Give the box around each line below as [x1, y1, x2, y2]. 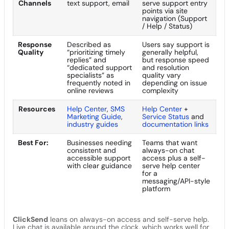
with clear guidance [67, 161, 132, 170]
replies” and [67, 55, 106, 64]
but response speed [142, 55, 209, 64]
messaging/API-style [142, 176, 210, 186]
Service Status [142, 111, 189, 121]
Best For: [18, 138, 49, 147]
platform [142, 184, 170, 193]
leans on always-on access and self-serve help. [48, 214, 209, 224]
